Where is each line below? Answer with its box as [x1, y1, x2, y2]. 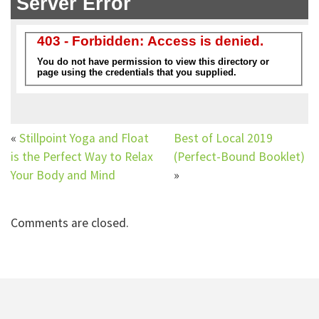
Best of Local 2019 [174, 130, 273, 146]
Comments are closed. [11, 214, 129, 231]
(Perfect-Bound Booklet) [174, 148, 305, 164]
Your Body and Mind [11, 167, 115, 183]
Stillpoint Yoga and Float [19, 130, 149, 146]
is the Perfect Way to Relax [11, 148, 153, 164]
